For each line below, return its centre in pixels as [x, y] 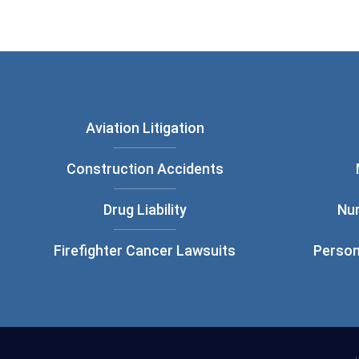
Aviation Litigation [145, 128]
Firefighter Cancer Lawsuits [145, 250]
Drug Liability [145, 210]
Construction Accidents [145, 169]
